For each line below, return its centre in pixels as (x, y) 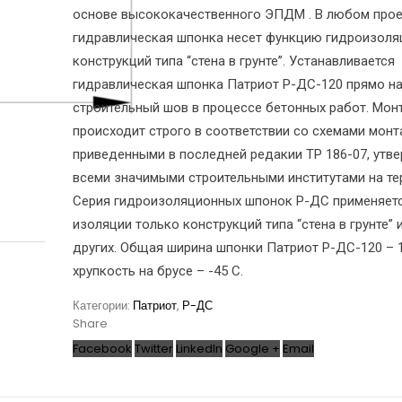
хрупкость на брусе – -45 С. (158, 271)
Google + (253, 349)
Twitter (154, 349)
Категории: (103, 306)
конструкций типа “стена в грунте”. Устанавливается (234, 61)
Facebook (102, 349)
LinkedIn (199, 349)
